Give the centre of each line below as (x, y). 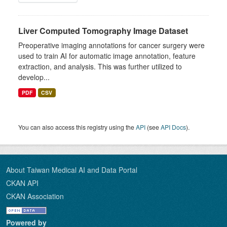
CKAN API (22, 183)
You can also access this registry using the (77, 127)
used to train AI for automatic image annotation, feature (107, 56)
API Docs (173, 127)
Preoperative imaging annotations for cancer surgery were (111, 45)
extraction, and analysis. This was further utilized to (100, 66)
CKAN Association (35, 196)
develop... (34, 77)
